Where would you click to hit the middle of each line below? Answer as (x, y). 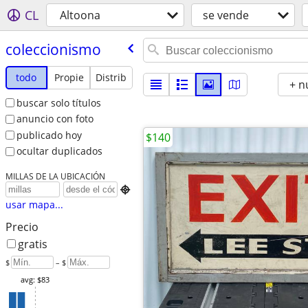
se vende (226, 15)
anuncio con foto (55, 119)
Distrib (111, 77)
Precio (22, 227)
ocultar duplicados (59, 151)
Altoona (80, 15)
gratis (32, 244)
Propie (69, 77)
